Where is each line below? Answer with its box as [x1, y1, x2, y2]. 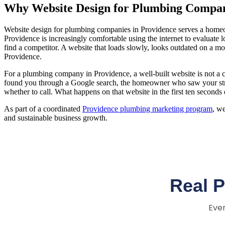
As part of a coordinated [4, 104, 82, 113]
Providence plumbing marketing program [82, 104, 212, 113]
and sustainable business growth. [4, 113, 107, 122]
